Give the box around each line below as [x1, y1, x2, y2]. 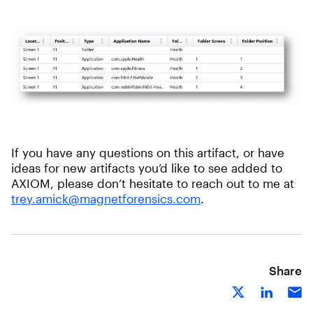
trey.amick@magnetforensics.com [11, 191, 201, 205]
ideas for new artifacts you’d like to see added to [11, 160, 282, 175]
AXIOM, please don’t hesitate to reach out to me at [11, 175, 294, 190]
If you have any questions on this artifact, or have [11, 145, 284, 159]
